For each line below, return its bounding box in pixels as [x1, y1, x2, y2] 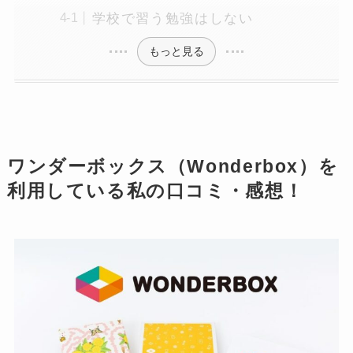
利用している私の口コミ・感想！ [6, 180, 304, 201]
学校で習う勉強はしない [91, 11, 254, 27]
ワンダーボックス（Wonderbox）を [6, 156, 339, 176]
